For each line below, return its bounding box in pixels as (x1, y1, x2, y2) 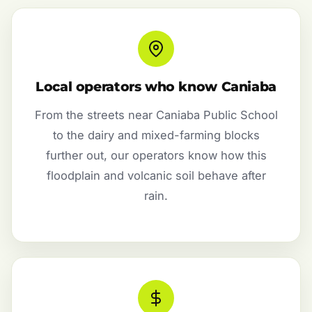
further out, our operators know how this (45, 148, 267, 163)
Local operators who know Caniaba (36, 79, 276, 95)
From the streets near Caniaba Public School (34, 108, 278, 123)
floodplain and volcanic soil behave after (46, 169, 266, 183)
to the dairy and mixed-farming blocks (52, 128, 260, 143)
